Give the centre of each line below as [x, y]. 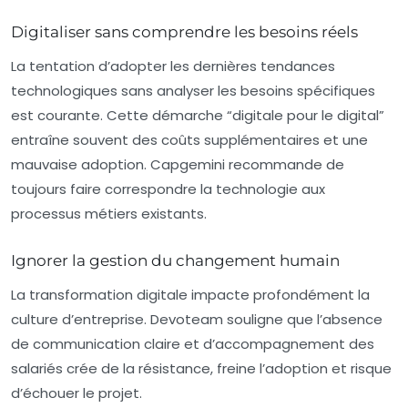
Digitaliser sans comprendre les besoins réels [184, 32]
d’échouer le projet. [76, 393]
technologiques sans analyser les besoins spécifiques [193, 91]
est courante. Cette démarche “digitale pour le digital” [198, 116]
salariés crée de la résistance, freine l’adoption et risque [201, 369]
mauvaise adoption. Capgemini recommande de [178, 165]
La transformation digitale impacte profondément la [190, 295]
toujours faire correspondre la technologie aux [168, 189]
